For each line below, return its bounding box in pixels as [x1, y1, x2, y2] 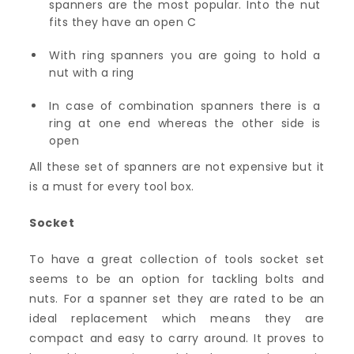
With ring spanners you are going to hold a [49, 47, 321, 63]
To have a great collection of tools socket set [29, 251, 325, 267]
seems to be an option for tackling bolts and [29, 271, 325, 287]
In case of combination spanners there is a [49, 98, 321, 114]
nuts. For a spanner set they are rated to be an [29, 291, 325, 307]
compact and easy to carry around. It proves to [29, 330, 325, 346]
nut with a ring [49, 65, 134, 81]
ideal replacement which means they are [29, 311, 325, 326]
